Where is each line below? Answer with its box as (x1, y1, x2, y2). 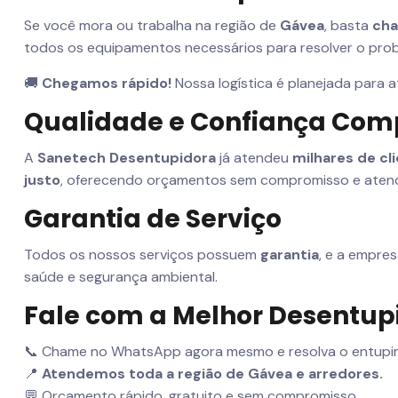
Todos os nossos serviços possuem (24, 244, 260, 264)
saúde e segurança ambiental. (24, 267, 218, 286)
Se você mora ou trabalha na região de (24, 15, 280, 35)
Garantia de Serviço (24, 201, 282, 236)
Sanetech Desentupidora (37, 147, 216, 167)
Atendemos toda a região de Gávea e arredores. (42, 364, 383, 384)
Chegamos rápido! (42, 73, 171, 92)
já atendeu (216, 147, 292, 167)
